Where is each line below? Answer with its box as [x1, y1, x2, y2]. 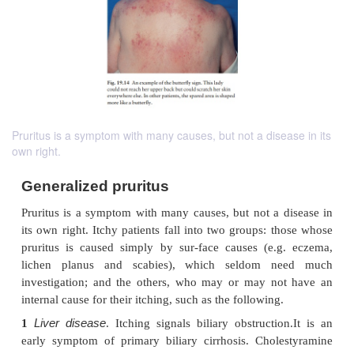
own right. [12, 143, 61, 160]
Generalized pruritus [26, 311, 212, 332]
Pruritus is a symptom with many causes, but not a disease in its [12, 127, 331, 144]
